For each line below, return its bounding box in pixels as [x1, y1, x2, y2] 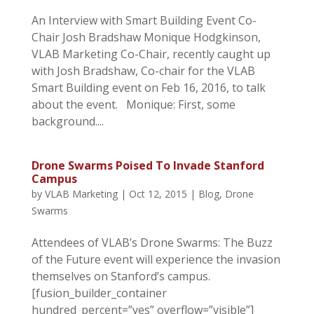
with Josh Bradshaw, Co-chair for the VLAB [31, 62, 255, 78]
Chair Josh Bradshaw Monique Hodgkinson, [31, 29, 261, 45]
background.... [31, 113, 104, 129]
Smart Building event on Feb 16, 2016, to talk [31, 79, 266, 95]
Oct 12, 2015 [128, 186, 187, 200]
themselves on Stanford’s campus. [31, 268, 210, 284]
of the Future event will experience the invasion [31, 251, 280, 267]
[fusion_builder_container [31, 285, 167, 301]
